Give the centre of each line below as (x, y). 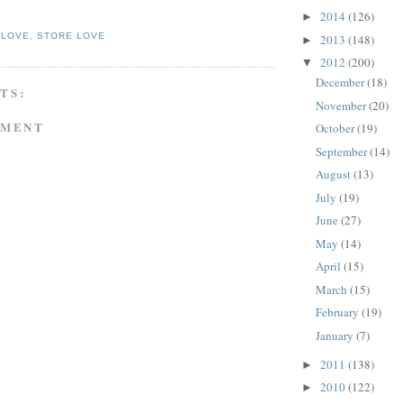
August (334, 174)
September (342, 151)
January (335, 335)
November (342, 105)
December (341, 83)
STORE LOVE (72, 35)
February (338, 312)
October (336, 129)
